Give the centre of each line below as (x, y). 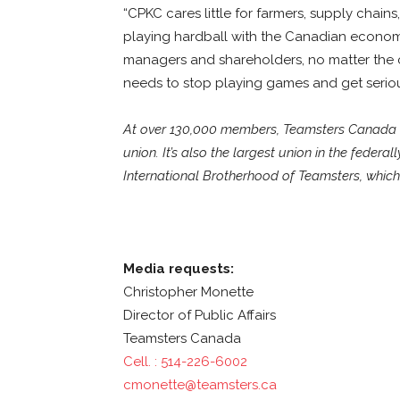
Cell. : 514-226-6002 (187, 361)
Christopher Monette (188, 292)
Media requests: (179, 268)
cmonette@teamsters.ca (200, 384)
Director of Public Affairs (200, 315)
